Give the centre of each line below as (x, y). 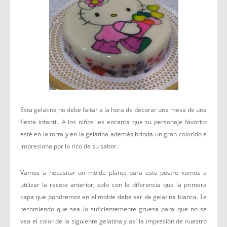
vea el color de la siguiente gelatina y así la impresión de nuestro (113, 221)
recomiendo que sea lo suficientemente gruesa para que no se (113, 209)
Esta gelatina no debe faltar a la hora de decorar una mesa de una (113, 110)
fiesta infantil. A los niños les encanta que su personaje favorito (113, 122)
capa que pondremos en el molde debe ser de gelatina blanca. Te (113, 197)
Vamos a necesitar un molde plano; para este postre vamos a (113, 173)
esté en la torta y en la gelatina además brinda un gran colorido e (113, 134)
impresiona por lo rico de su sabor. (69, 146)
